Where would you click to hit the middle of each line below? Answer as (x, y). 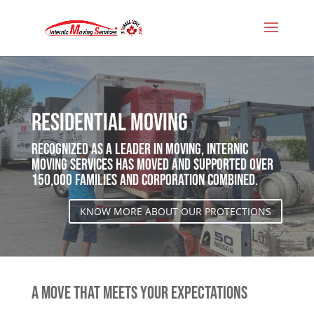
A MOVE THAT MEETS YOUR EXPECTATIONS (139, 294)
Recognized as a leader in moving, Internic (139, 150)
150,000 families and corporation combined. (144, 180)
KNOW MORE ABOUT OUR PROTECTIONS (176, 212)
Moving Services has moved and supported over (152, 165)
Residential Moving (109, 123)
